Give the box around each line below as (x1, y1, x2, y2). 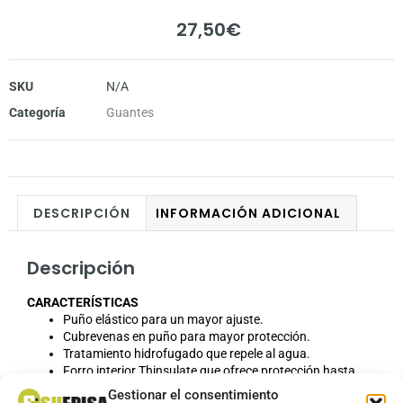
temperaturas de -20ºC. (63, 381, 193, 396)
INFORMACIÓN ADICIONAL (156, 204, 342, 223)
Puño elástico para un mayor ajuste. (63, 312, 264, 327)
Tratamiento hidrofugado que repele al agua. (63, 346, 310, 362)
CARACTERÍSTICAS (27, 295, 139, 310)
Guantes (106, 105, 154, 120)
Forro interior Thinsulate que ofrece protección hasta (63, 363, 355, 379)
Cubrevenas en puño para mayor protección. (63, 329, 310, 345)
